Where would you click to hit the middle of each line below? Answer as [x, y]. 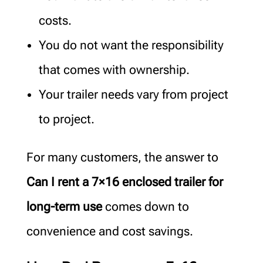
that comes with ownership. [114, 70]
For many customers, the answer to [122, 157]
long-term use [64, 206]
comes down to [145, 206]
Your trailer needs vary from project [133, 94]
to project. [66, 119]
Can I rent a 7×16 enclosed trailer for [124, 182]
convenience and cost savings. [109, 231]
